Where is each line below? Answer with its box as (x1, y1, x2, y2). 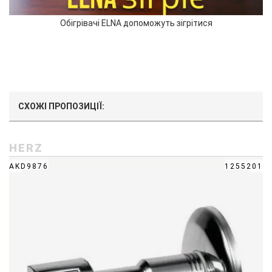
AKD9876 (9, 162, 49, 171)
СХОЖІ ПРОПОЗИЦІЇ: (18, 101, 104, 111)
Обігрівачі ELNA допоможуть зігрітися (59, 18, 212, 28)
